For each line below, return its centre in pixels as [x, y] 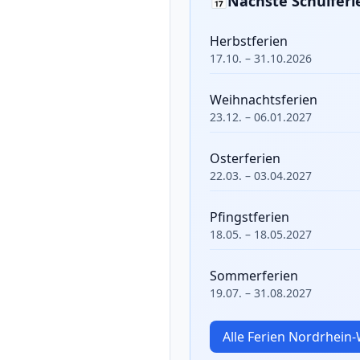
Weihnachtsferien [264, 100]
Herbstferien [249, 41]
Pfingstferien [250, 217]
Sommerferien [254, 276]
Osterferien [245, 158]
